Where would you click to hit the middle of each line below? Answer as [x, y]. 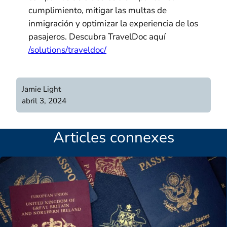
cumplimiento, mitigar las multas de [98, 11]
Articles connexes [113, 137]
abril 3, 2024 [44, 101]
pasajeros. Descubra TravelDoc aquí [97, 37]
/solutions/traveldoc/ [67, 50]
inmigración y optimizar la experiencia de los [113, 24]
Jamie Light [42, 89]
